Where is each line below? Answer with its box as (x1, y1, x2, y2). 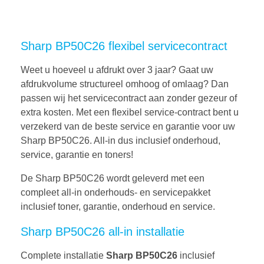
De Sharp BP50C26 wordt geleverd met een (21, 173, 204, 184)
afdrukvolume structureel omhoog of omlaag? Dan (21, 79, 229, 90)
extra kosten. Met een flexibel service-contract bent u (21, 107, 239, 118)
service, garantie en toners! (21, 150, 133, 160)
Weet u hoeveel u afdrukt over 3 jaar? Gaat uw (21, 65, 213, 75)
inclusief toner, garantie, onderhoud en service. (21, 202, 215, 212)
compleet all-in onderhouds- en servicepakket (21, 187, 210, 198)
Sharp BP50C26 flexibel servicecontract (21, 39, 227, 52)
